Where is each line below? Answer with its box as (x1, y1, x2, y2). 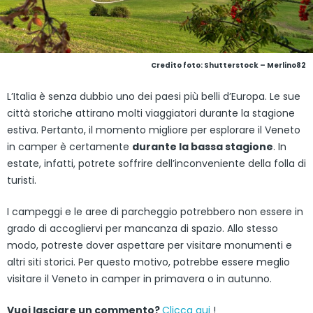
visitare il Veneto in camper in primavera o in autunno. (7, 271, 272, 286)
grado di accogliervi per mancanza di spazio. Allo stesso (7, 221, 278, 235)
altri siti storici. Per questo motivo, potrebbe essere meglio (7, 254, 290, 269)
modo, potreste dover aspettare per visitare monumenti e (7, 238, 292, 252)
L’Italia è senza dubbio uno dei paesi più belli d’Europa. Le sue (7, 89, 300, 103)
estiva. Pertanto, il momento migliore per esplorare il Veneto (7, 122, 300, 137)
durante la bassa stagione (132, 139, 273, 154)
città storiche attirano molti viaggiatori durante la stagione (7, 105, 295, 120)
